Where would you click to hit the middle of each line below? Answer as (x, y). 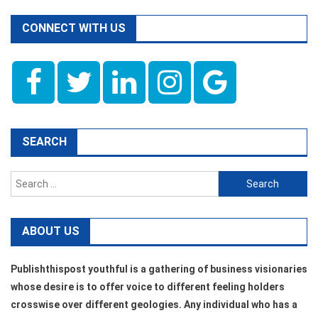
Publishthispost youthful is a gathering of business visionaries (159, 269)
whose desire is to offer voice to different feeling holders (148, 287)
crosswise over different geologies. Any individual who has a (154, 305)
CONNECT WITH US (74, 28)
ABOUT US (51, 231)
